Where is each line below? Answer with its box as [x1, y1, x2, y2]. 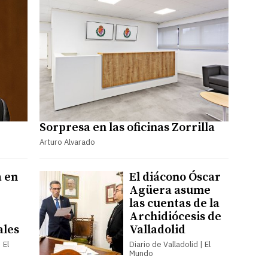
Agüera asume [129, 182, 211, 198]
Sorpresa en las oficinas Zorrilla [39, 120, 215, 135]
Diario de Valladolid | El [129, 239, 211, 249]
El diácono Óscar [129, 169, 221, 185]
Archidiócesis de [129, 209, 221, 224]
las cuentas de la [129, 196, 220, 211]
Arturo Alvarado [39, 136, 95, 147]
